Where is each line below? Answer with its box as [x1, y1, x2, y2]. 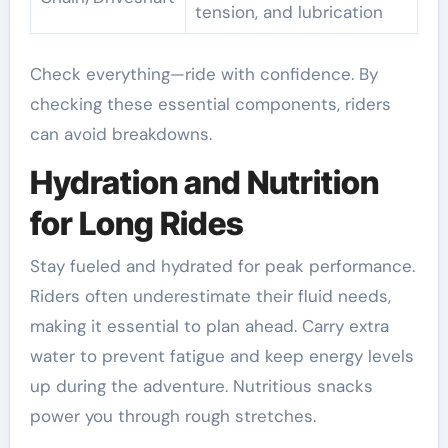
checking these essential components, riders [29, 93, 391, 116]
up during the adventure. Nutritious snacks [29, 374, 373, 397]
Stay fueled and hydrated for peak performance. [29, 254, 415, 277]
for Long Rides [29, 204, 244, 244]
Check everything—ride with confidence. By [29, 63, 378, 86]
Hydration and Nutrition [29, 163, 379, 203]
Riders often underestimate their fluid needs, [29, 284, 391, 307]
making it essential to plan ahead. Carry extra [29, 314, 389, 337]
